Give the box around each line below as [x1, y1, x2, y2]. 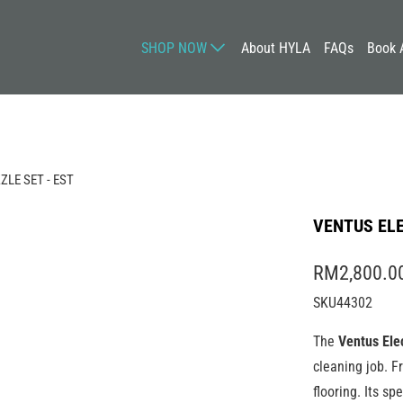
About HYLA [241, 39, 311, 57]
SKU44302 [313, 294, 372, 311]
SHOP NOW [141, 39, 211, 57]
